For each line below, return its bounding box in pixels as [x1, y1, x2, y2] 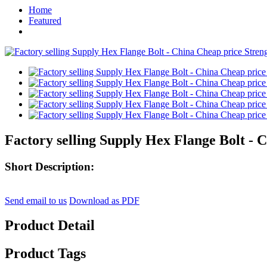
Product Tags [5, 246, 86, 262]
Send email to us [5, 195, 67, 206]
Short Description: [5, 160, 94, 173]
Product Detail [5, 218, 95, 234]
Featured [29, 15, 61, 26]
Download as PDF [69, 195, 139, 206]
